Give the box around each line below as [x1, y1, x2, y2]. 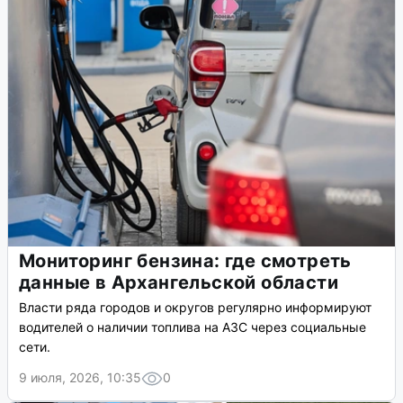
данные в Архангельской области [19, 272, 338, 294]
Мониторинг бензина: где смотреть [19, 250, 352, 273]
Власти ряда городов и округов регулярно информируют [19, 300, 372, 316]
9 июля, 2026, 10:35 [19, 370, 141, 386]
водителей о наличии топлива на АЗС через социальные [19, 319, 366, 336]
